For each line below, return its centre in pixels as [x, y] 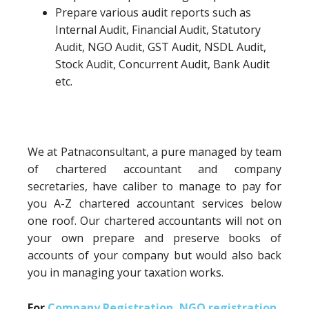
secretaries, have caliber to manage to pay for [154, 186]
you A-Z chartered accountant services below [154, 203]
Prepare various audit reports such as [153, 12]
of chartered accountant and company [154, 169]
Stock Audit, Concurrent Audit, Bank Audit [162, 64]
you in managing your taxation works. [126, 272]
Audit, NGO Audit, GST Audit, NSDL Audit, [161, 47]
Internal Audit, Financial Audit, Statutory [158, 30]
